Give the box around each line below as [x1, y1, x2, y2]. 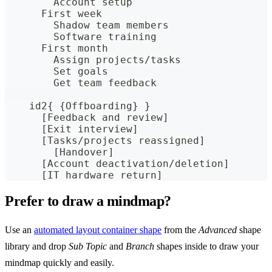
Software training [5, 31, 157, 43]
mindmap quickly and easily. [5, 257, 114, 268]
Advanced [199, 225, 237, 236]
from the [161, 225, 199, 236]
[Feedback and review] [5, 112, 169, 124]
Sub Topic [69, 241, 107, 252]
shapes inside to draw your [154, 241, 259, 252]
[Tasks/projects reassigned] [5, 135, 205, 147]
